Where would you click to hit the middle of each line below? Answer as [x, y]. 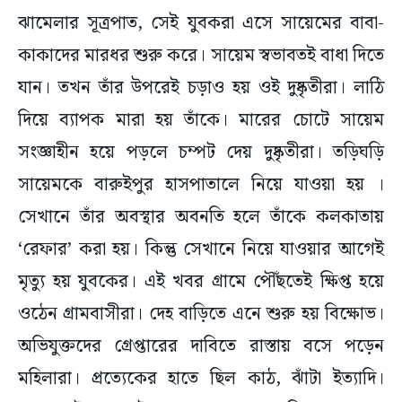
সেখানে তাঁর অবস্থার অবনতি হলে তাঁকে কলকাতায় [201, 218]
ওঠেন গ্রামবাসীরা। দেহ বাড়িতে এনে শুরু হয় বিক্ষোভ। [201, 315]
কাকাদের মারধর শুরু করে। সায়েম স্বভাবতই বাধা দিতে [201, 56]
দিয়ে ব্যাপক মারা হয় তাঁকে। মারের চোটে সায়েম [201, 121]
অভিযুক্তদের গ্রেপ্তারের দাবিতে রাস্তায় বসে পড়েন [201, 347]
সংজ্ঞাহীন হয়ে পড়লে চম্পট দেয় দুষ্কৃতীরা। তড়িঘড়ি [201, 153]
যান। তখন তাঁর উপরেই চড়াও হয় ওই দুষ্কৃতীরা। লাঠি [201, 88]
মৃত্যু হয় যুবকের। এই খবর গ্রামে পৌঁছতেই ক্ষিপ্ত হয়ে [201, 282]
